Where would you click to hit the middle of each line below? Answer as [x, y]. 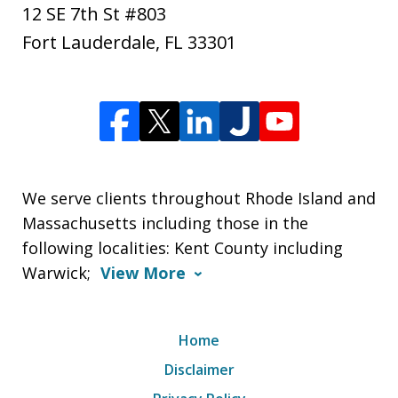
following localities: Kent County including [183, 247]
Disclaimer [199, 369]
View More [143, 272]
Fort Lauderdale [89, 42]
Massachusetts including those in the [165, 223]
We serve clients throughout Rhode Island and [199, 198]
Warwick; [59, 272]
